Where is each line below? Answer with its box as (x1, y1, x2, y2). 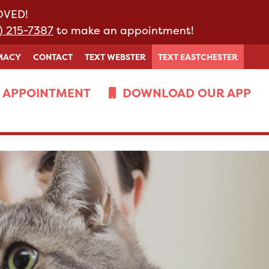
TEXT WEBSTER (85, 51, 146, 62)
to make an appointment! (53, 23, 194, 38)
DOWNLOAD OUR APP (122, 85, 251, 101)
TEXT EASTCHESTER (158, 51, 238, 62)
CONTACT (33, 51, 73, 62)
